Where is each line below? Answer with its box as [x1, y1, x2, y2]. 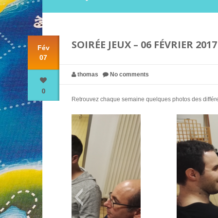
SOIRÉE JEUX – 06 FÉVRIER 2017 [71, 38, 217, 52]
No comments [109, 71, 149, 78]
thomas [77, 71, 98, 78]
